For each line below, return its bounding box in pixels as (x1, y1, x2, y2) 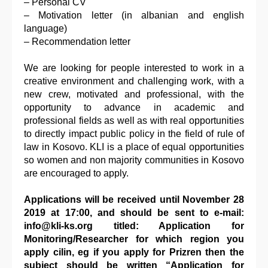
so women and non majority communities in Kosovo (24, 155, 244, 166)
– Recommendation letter (24, 36, 130, 47)
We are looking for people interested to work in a (24, 63, 244, 74)
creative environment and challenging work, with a (24, 76, 244, 87)
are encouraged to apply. (24, 168, 129, 179)
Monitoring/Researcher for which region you (24, 234, 244, 245)
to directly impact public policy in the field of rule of (24, 129, 244, 139)
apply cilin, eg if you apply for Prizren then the (24, 247, 244, 258)
